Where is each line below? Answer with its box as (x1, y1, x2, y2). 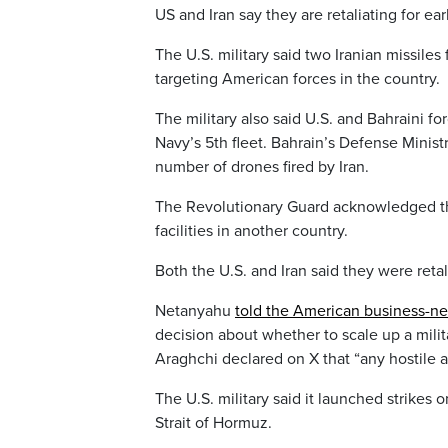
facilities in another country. (155, 221, 348, 242)
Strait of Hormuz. (155, 413, 272, 434)
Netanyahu (155, 301, 235, 322)
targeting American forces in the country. (155, 69, 440, 90)
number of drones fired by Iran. (155, 157, 369, 178)
